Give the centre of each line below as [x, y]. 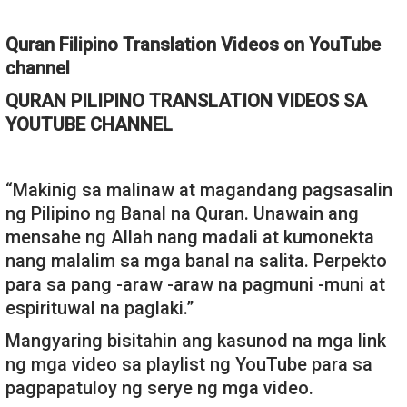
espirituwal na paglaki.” [99, 308]
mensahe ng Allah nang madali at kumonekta [190, 237]
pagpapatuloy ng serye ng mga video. [159, 387]
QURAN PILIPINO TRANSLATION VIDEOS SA [186, 100]
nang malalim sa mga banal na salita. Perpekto [196, 260]
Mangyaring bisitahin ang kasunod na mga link [196, 340]
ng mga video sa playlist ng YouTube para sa [189, 364]
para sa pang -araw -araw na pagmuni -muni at [195, 284]
